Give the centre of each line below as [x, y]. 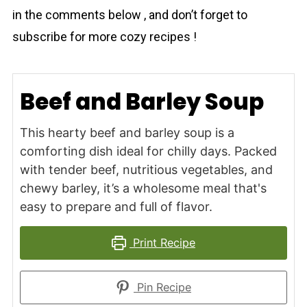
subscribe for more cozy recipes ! [104, 37]
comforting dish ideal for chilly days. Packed [148, 151]
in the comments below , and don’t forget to [130, 15]
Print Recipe [163, 243]
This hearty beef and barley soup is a [127, 133]
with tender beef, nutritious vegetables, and [146, 170]
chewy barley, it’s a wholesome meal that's [143, 188]
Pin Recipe [163, 287]
